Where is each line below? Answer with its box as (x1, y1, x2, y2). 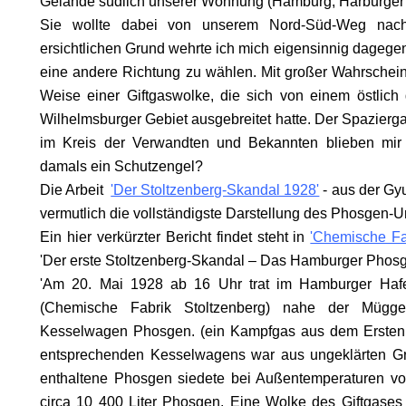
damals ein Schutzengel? (40, 159, 203, 174)
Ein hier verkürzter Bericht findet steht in (40, 229, 311, 245)
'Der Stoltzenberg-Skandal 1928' (111, 182, 320, 198)
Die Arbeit (40, 182, 111, 198)
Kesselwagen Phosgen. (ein (40, 324, 230, 339)
